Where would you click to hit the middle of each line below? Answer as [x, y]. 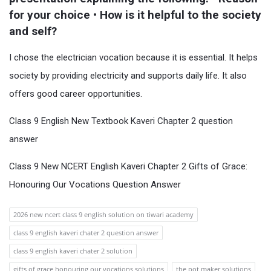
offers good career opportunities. [76, 94]
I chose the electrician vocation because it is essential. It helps [133, 57]
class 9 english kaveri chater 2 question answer [86, 233]
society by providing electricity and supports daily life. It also [128, 76]
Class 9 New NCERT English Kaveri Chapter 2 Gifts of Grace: [128, 166]
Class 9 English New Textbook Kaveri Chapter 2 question [121, 121]
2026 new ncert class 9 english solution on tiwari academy [103, 214]
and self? [33, 31]
